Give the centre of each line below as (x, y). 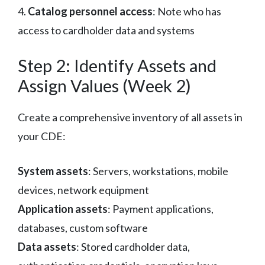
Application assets (63, 209)
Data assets (47, 246)
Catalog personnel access (90, 11)
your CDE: (42, 136)
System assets (53, 171)
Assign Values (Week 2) (104, 85)
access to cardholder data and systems (106, 30)
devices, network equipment (83, 190)
